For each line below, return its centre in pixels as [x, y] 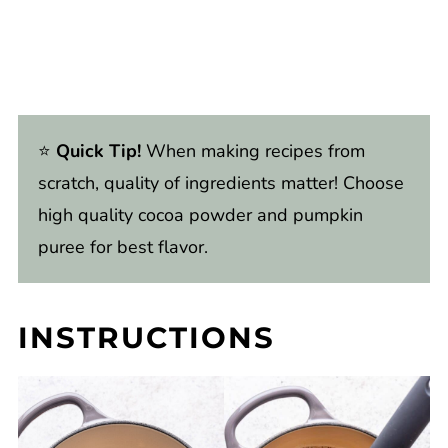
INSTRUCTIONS [146, 337]
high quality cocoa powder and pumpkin [200, 214]
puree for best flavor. [122, 246]
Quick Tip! [98, 150]
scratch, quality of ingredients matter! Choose [220, 182]
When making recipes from [255, 150]
